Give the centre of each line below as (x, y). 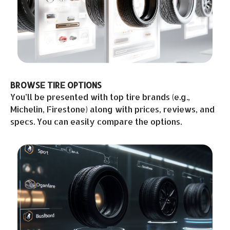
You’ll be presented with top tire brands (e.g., (100, 97)
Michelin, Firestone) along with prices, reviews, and (112, 109)
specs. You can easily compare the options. (96, 121)
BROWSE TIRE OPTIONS (56, 85)
